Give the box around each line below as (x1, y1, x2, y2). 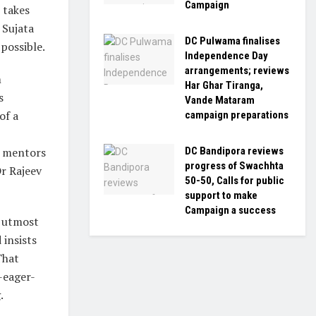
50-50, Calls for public (185, 174, 284, 187)
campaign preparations (185, 109, 288, 121)
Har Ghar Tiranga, (185, 79, 263, 92)
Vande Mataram (185, 94, 255, 107)
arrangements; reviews (185, 64, 289, 77)
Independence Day (185, 49, 268, 62)
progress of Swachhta (185, 159, 284, 172)
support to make (185, 189, 257, 202)
